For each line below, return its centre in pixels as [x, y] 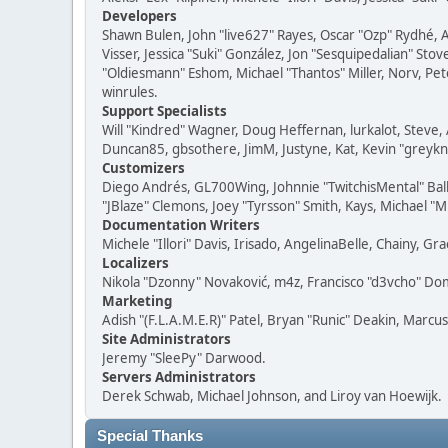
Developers [139, 16]
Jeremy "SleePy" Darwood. [184, 358]
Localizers [135, 263]
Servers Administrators [179, 377]
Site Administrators [166, 339]
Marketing [137, 301]
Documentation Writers [181, 225]
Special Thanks [150, 436]
